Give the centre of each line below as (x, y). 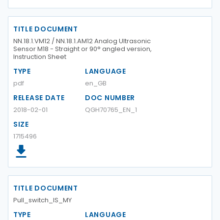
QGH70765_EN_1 (111, 110)
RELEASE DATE (39, 98)
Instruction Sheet (40, 57)
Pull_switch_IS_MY (42, 200)
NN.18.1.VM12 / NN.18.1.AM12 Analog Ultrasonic (82, 41)
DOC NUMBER (110, 98)
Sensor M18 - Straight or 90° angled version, (82, 49)
